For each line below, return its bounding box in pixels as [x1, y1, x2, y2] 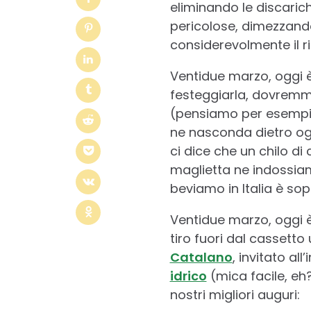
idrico [169, 267, 207, 285]
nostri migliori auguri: [169, 285, 300, 303]
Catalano [169, 248, 233, 266]
